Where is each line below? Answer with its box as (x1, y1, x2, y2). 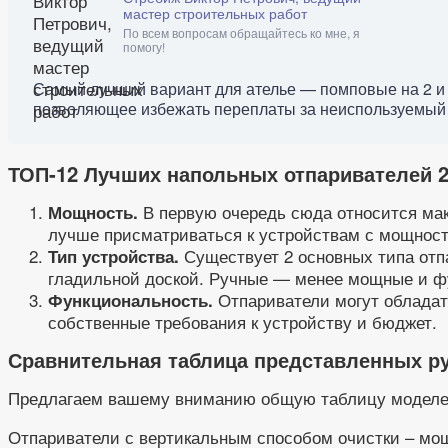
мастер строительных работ (123, 3, 307, 24)
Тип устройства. (48, 244, 179, 269)
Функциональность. (48, 288, 213, 313)
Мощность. (48, 200, 138, 225)
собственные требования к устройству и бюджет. (48, 309, 437, 335)
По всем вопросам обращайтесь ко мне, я (123, 24, 360, 42)
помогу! (123, 38, 165, 56)
